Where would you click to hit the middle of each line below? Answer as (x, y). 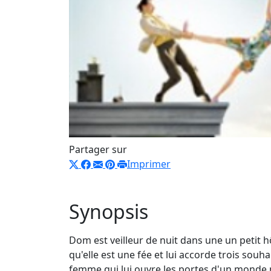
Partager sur (98, 149)
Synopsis (109, 211)
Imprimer (149, 164)
